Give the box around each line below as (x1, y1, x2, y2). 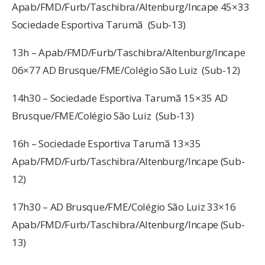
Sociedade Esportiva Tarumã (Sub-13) (12, 17, 186, 31)
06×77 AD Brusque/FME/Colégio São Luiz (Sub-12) (12, 63, 240, 77)
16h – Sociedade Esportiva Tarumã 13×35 (12, 136, 201, 150)
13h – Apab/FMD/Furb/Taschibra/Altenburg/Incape (12, 45, 245, 59)
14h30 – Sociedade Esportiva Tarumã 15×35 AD (12, 91, 228, 105)
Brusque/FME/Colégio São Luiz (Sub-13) (12, 108, 194, 122)
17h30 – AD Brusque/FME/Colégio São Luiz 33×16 (12, 199, 236, 214)
